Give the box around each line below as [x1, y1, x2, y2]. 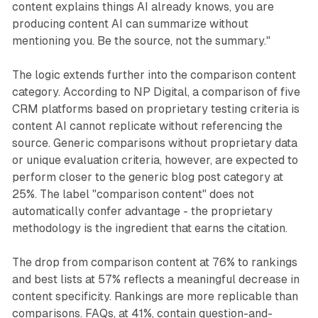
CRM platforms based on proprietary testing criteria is [11, 102, 300, 116]
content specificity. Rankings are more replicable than [11, 290, 298, 304]
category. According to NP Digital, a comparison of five [11, 85, 300, 99]
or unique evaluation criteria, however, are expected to [11, 153, 298, 168]
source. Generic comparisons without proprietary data [11, 136, 297, 150]
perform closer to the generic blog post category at [11, 170, 283, 185]
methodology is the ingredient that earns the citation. [11, 221, 287, 236]
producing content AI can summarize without [11, 17, 248, 31]
